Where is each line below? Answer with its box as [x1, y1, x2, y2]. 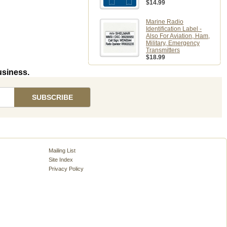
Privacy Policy [48, 166, 84, 172]
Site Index [48, 157, 73, 163]
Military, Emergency [146, 40, 200, 47]
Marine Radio [146, 18, 183, 25]
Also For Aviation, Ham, [146, 32, 210, 40]
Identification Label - [146, 25, 202, 32]
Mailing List [48, 147, 75, 154]
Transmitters [146, 47, 180, 54]
